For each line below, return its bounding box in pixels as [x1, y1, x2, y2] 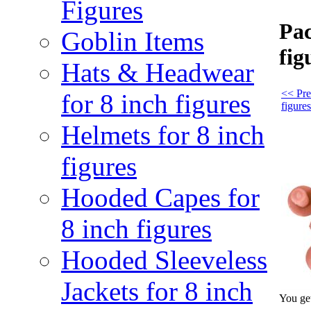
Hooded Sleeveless [61, 245, 267, 275]
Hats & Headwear [61, 58, 254, 87]
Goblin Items [61, 26, 204, 56]
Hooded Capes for [61, 183, 260, 212]
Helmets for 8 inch [61, 120, 264, 150]
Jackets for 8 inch [61, 276, 253, 306]
